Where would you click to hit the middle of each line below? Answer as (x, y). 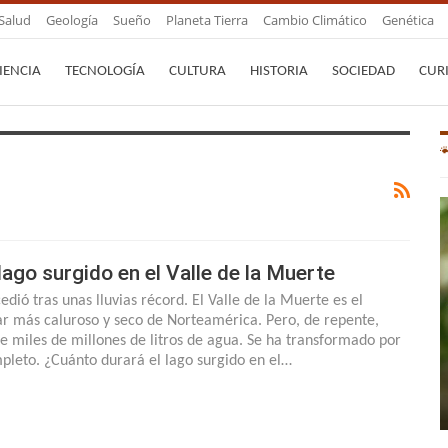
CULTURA (197, 71)
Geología (72, 20)
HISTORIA (279, 71)
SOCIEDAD (363, 71)
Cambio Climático (315, 20)
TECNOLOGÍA (105, 71)
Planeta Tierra (207, 20)
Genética (408, 20)
